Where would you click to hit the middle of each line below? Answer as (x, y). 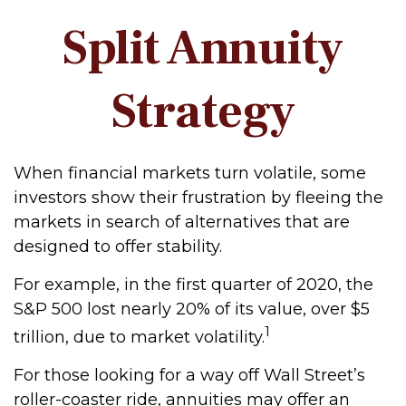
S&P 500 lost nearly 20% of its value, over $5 (192, 309)
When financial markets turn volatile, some (190, 173)
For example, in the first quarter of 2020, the (193, 285)
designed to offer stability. (118, 246)
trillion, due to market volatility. (139, 337)
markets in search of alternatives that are (182, 222)
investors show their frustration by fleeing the (198, 198)
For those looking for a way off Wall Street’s (189, 375)
